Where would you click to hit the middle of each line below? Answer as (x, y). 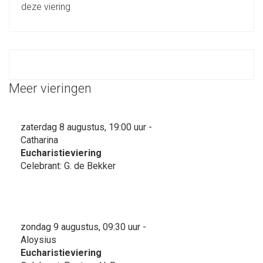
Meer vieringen (50, 88)
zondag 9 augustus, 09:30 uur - (83, 227)
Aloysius (38, 240)
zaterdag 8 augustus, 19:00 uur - (86, 127)
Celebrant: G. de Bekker (68, 166)
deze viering (46, 7)
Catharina (39, 140)
